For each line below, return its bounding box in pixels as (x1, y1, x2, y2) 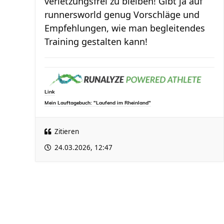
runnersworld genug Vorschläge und (44, 8, 199, 20)
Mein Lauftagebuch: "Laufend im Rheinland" (44, 100, 151, 106)
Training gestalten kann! (44, 35, 147, 47)
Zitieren (54, 127, 79, 136)
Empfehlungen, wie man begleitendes (44, 22, 205, 34)
